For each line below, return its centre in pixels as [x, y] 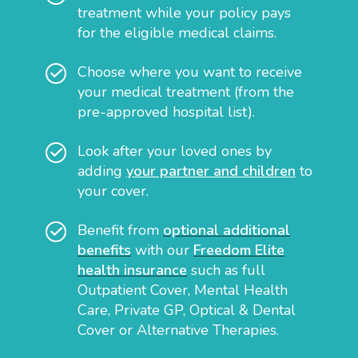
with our [162, 250]
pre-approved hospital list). [166, 111]
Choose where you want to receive [190, 72]
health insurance [132, 270]
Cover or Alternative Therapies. [178, 330]
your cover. [113, 191]
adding [100, 171]
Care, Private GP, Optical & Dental [187, 310]
